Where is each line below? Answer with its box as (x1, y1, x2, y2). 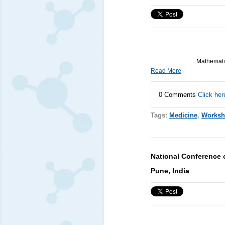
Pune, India (150, 166, 189, 175)
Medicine (169, 111, 197, 119)
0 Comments (158, 90, 198, 98)
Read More (150, 67, 181, 74)
